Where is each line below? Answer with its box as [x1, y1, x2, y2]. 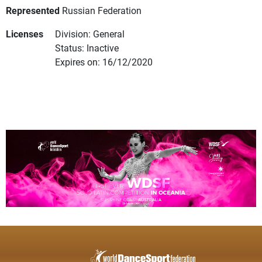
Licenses [6, 27, 43, 40]
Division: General [55, 27, 125, 40]
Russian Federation [62, 4, 142, 17]
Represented [6, 4, 60, 17]
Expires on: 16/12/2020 [55, 56, 153, 68]
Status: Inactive [55, 42, 119, 54]
